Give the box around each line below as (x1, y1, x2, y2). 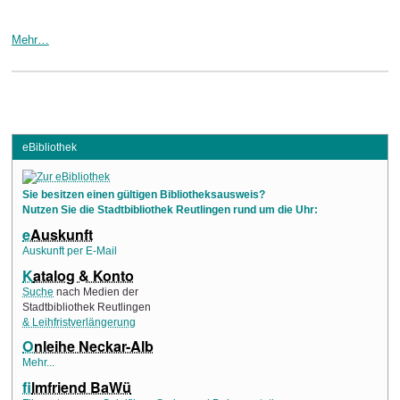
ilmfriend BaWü (31, 376, 132, 397)
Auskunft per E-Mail (22, 245, 118, 256)
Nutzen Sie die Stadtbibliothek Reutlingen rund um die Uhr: (22, 204, 319, 216)
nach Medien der (54, 286, 139, 297)
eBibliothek (21, 141, 77, 153)
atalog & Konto (33, 264, 135, 286)
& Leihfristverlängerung (22, 316, 137, 328)
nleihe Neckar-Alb (34, 336, 154, 357)
